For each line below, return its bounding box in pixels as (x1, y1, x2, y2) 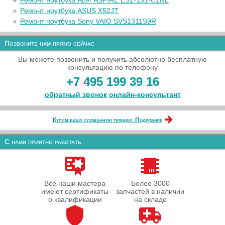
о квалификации (48, 195, 102, 203)
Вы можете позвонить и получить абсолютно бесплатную (18, 55, 207, 63)
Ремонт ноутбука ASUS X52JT (20, 7, 119, 15)
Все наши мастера (44, 179, 105, 187)
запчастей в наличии (116, 187, 184, 195)
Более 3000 (131, 179, 170, 187)
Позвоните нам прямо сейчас (5, 39, 94, 47)
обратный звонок (44, 90, 107, 98)
